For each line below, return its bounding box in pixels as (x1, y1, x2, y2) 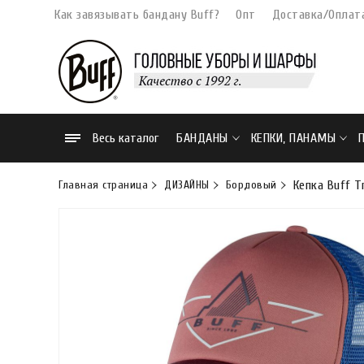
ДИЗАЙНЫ (164, 178, 210, 192)
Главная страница (58, 178, 148, 192)
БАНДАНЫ (176, 131, 228, 145)
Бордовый (225, 178, 277, 192)
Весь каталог (93, 131, 158, 145)
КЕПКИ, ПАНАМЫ (250, 131, 336, 145)
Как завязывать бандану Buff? (54, 7, 219, 22)
